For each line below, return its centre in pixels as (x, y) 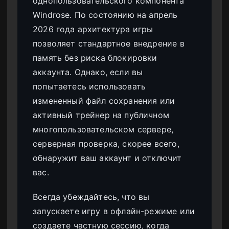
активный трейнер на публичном (101, 115)
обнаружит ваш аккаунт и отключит (107, 158)
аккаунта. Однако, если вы (88, 72)
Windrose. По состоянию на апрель (105, 15)
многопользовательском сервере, (103, 129)
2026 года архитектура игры (93, 29)
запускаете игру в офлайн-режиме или (114, 211)
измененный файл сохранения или (104, 100)
